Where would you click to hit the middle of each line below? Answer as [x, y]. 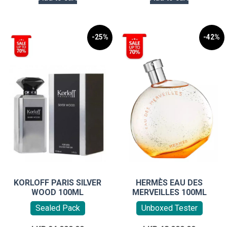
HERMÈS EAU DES [169, 182]
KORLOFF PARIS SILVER [58, 182]
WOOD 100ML [58, 192]
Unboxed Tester [169, 208]
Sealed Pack [58, 208]
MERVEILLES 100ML [169, 192]
